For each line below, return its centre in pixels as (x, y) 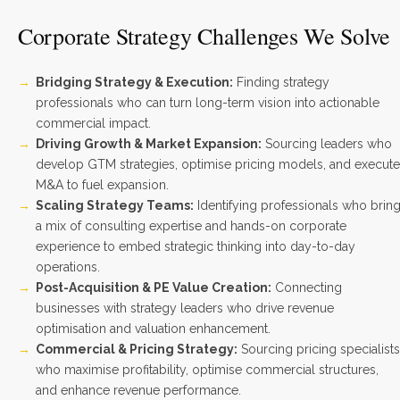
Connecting (307, 287)
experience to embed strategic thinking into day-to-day (196, 246)
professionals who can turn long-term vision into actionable (208, 103)
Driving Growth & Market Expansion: (149, 144)
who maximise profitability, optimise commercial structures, (207, 370)
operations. (68, 267)
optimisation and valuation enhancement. (153, 329)
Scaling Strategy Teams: (115, 205)
